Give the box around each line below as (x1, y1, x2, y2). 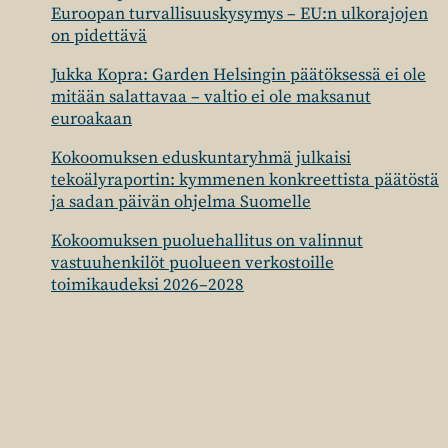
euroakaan (51, 108, 132, 130)
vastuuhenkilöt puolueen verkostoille (51, 252, 334, 274)
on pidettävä (51, 25, 147, 47)
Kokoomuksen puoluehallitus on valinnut (51, 230, 363, 252)
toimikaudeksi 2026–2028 (51, 274, 244, 296)
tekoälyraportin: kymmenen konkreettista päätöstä (51, 169, 439, 191)
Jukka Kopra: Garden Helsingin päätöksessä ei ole (51, 64, 426, 86)
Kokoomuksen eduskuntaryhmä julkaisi (51, 147, 351, 169)
